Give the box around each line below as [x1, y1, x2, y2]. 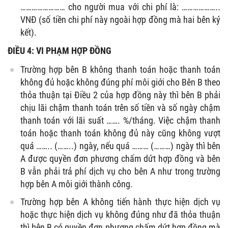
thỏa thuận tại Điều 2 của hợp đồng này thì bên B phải [20, 89, 220, 100]
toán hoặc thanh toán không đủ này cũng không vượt [20, 127, 220, 138]
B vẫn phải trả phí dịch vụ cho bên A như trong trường [20, 165, 220, 177]
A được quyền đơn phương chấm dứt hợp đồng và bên [20, 153, 220, 164]
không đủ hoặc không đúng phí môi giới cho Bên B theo [20, 76, 220, 88]
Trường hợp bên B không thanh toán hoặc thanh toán [20, 64, 220, 75]
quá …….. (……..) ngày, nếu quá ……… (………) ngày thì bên [20, 140, 220, 151]
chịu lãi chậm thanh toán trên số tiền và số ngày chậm [20, 102, 220, 113]
